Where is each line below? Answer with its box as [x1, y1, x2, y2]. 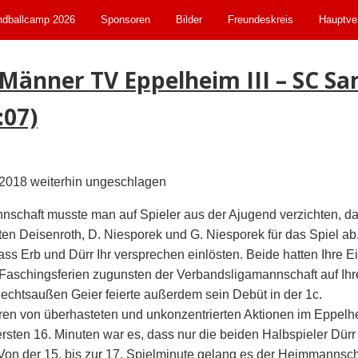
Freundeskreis [228, 14, 293, 26]
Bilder [176, 14, 202, 26]
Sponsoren [101, 14, 150, 26]
